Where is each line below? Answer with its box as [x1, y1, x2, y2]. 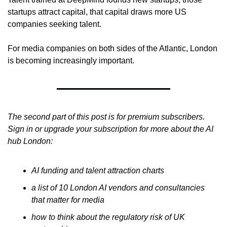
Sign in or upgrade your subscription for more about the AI [8, 124, 213, 133]
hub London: [8, 136, 55, 145]
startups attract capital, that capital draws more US [8, 7, 186, 16]
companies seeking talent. [8, 19, 101, 28]
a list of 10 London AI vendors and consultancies [31, 183, 205, 192]
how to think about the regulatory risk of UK [31, 212, 185, 221]
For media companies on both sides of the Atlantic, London [8, 44, 217, 53]
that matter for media [31, 195, 106, 204]
